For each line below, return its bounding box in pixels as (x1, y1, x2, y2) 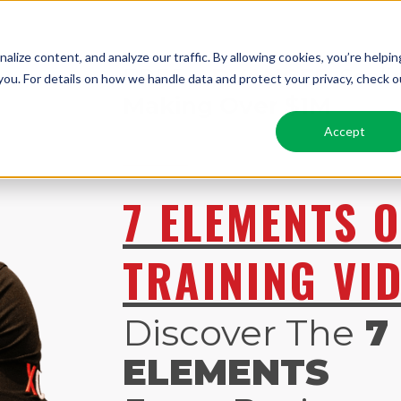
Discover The (123, 311, 354, 354)
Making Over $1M (123, 91, 331, 120)
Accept (324, 124, 365, 140)
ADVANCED (193, 63, 333, 91)
